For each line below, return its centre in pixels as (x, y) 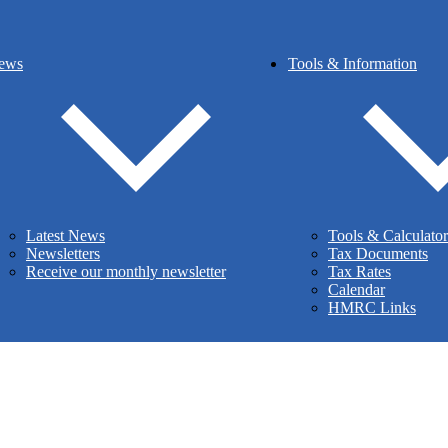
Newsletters (63, 253)
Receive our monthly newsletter (126, 271)
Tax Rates (359, 271)
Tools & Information (352, 63)
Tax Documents (378, 253)
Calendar (356, 289)
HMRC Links (372, 307)
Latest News (65, 235)
